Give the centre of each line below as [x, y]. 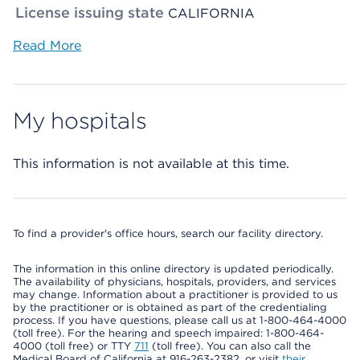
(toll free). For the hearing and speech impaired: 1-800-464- [168, 333]
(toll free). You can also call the [230, 346]
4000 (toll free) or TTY [74, 346]
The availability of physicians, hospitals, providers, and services [174, 282]
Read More [47, 45]
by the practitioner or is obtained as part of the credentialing [170, 307]
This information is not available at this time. [151, 164]
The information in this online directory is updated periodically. [173, 269]
